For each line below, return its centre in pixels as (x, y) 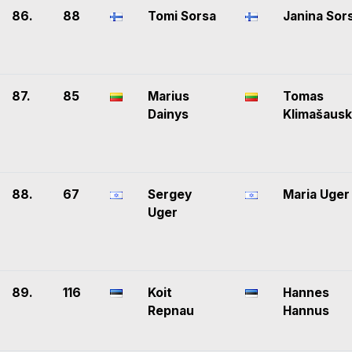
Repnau (171, 311)
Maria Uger (316, 195)
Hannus (306, 311)
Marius (169, 97)
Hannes (306, 293)
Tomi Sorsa (182, 16)
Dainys (168, 115)
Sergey (170, 195)
